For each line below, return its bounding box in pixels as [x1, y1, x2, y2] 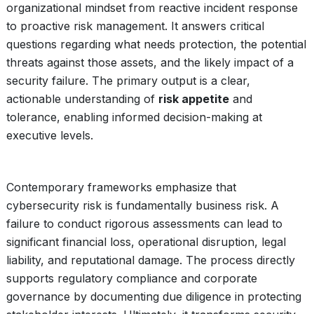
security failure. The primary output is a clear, [6, 74, 250, 88]
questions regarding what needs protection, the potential [6, 37, 306, 51]
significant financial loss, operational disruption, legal [6, 235, 286, 249]
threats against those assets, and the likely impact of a [6, 55, 294, 69]
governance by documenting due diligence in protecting [6, 289, 301, 303]
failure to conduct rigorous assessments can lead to [6, 217, 282, 231]
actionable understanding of [6, 92, 158, 106]
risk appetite [158, 92, 229, 106]
